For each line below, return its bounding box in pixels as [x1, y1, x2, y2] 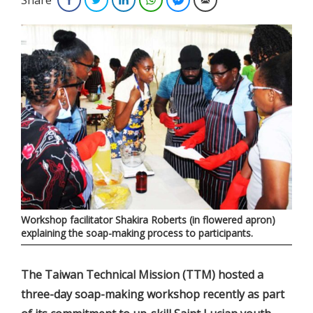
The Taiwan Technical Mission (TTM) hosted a [21, 267, 263, 283]
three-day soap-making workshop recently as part [21, 286, 284, 303]
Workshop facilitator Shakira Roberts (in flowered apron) [21, 213, 275, 227]
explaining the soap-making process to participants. [21, 226, 253, 240]
